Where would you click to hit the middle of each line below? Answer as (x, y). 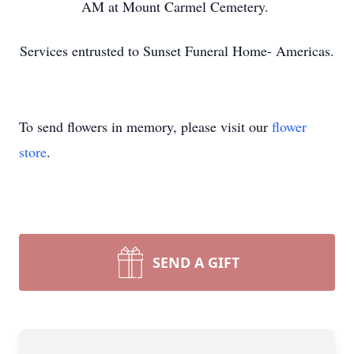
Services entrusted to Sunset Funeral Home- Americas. (177, 51)
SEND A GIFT (196, 262)
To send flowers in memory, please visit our (145, 126)
